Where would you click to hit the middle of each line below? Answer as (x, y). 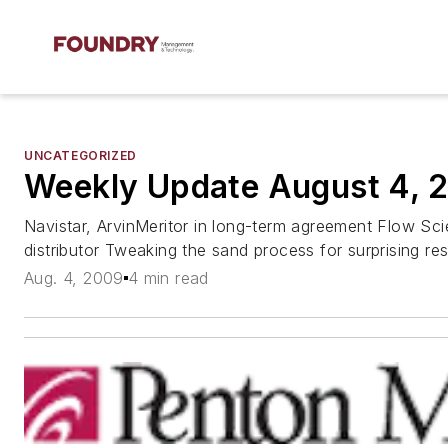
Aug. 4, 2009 (74, 278)
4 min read (168, 278)
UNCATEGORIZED (80, 155)
